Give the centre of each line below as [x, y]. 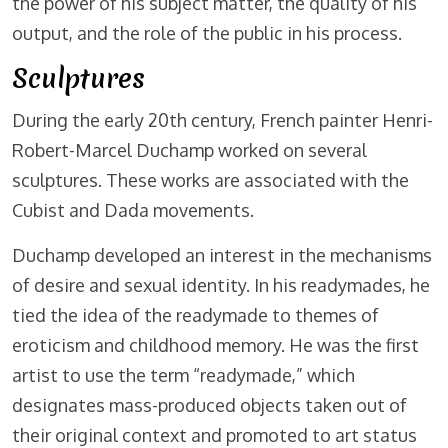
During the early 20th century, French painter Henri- [222, 120]
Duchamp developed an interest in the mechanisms [222, 255]
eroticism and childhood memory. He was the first [215, 345]
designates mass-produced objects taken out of [209, 405]
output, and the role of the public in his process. [207, 33]
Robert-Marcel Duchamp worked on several [189, 150]
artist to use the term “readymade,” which [183, 375]
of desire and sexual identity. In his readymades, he [221, 285]
